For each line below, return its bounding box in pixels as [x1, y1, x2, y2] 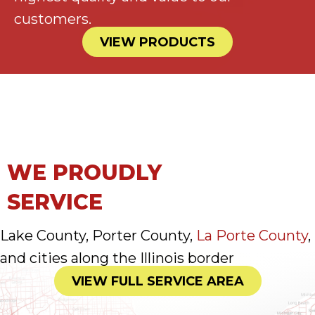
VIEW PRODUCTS [100, 34, 215, 51]
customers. [14, 11, 91, 28]
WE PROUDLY [7, 160, 162, 186]
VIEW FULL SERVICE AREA [71, 274, 244, 290]
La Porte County [196, 227, 308, 245]
